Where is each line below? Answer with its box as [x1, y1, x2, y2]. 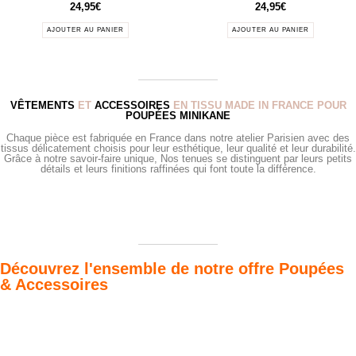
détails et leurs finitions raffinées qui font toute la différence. [40, 162, 316, 175]
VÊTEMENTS [10, 99, 75, 111]
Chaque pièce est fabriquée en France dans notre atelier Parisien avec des [6, 131, 350, 144]
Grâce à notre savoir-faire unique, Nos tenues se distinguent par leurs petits [4, 152, 352, 164]
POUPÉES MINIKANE [126, 109, 230, 122]
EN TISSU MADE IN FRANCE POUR [169, 99, 346, 111]
